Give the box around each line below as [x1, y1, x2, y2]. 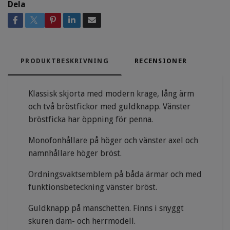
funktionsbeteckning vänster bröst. [28, 182, 159, 193]
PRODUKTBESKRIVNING [21, 57, 109, 65]
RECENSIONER [135, 57, 187, 65]
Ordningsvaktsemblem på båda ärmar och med [28, 169, 202, 180]
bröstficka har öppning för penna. [28, 114, 155, 125]
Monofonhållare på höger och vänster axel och [28, 136, 198, 146]
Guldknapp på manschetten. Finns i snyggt [28, 203, 184, 214]
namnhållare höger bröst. [28, 148, 124, 159]
